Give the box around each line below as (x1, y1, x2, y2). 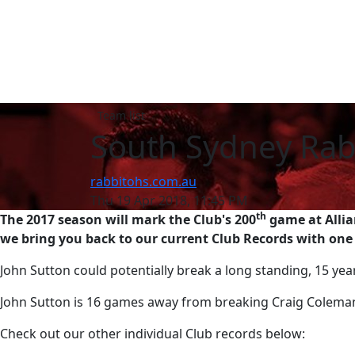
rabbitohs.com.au (90, 173, 197, 191)
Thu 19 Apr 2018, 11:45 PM (90, 192, 248, 210)
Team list (97, 108, 145, 124)
